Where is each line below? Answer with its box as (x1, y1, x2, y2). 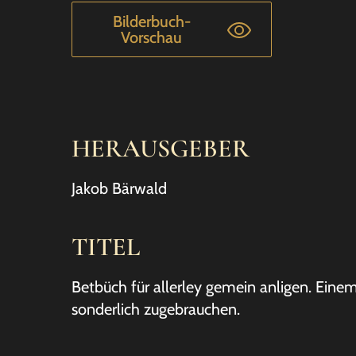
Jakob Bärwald (72, 179, 167, 198)
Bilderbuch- (112, 12, 191, 31)
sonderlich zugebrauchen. (72, 300, 240, 319)
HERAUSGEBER (72, 133, 250, 164)
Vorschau (121, 28, 183, 47)
